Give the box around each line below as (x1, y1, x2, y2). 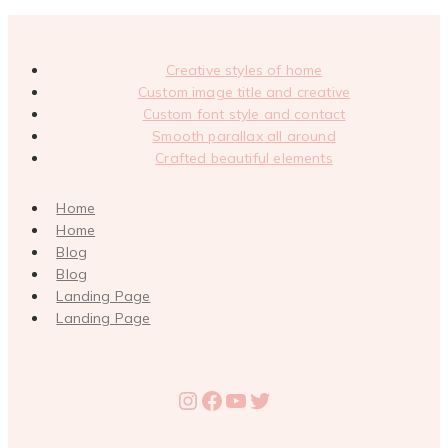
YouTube (223, 384, 319, 415)
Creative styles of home (165, 60, 323, 79)
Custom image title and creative (137, 82, 351, 101)
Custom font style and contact (142, 104, 346, 123)
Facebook (199, 384, 305, 415)
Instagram (175, 384, 294, 415)
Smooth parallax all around (152, 126, 336, 145)
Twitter (247, 384, 333, 415)
